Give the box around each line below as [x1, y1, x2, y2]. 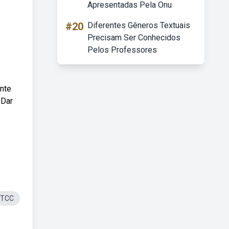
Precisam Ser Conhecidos [87, 33, 180, 42]
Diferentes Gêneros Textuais [87, 20, 190, 30]
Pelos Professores [87, 45, 157, 55]
